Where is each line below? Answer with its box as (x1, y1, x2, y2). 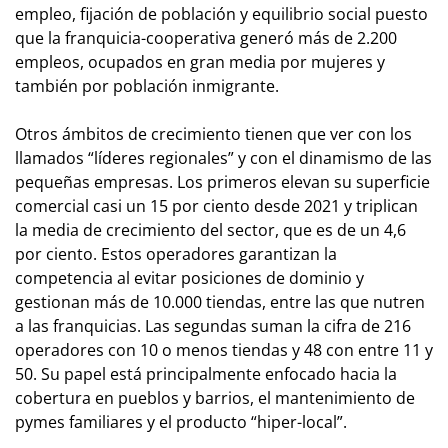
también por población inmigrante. (15, 74, 279, 97)
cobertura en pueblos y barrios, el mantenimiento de (15, 386, 415, 409)
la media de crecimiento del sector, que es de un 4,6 (15, 218, 406, 241)
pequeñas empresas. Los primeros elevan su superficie (15, 170, 430, 193)
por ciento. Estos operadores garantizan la (15, 242, 337, 265)
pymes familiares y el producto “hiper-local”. (15, 410, 347, 433)
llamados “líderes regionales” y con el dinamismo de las (15, 146, 432, 169)
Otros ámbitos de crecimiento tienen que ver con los (15, 122, 412, 145)
